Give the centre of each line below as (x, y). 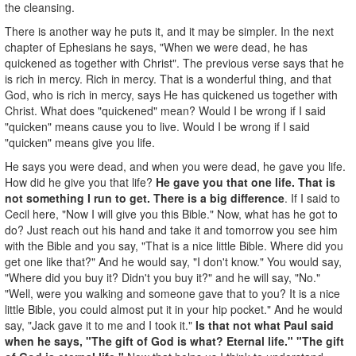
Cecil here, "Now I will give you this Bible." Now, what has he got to (171, 213)
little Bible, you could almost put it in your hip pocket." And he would (174, 309)
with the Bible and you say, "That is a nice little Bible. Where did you (174, 245)
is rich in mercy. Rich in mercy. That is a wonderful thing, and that (168, 78)
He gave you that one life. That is (246, 182)
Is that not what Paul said (263, 325)
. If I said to (312, 197)
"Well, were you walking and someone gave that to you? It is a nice (172, 293)
